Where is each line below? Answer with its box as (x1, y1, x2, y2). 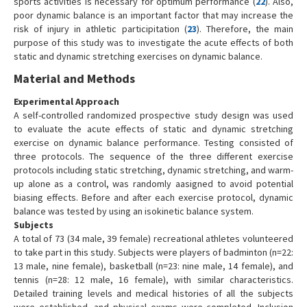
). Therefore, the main (196, 22, 294, 35)
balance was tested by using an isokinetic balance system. (14, 204, 254, 217)
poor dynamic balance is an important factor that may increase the (14, 8, 293, 21)
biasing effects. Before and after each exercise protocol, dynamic (14, 191, 293, 204)
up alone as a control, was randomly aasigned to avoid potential (14, 177, 293, 190)
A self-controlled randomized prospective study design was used (14, 108, 293, 121)
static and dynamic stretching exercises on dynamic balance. (14, 49, 262, 62)
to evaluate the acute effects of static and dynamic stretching (14, 122, 293, 135)
